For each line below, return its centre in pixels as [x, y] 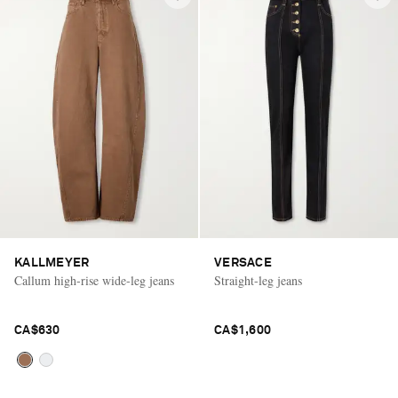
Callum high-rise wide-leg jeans [94, 281]
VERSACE [243, 263]
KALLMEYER [52, 263]
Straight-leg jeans [258, 281]
